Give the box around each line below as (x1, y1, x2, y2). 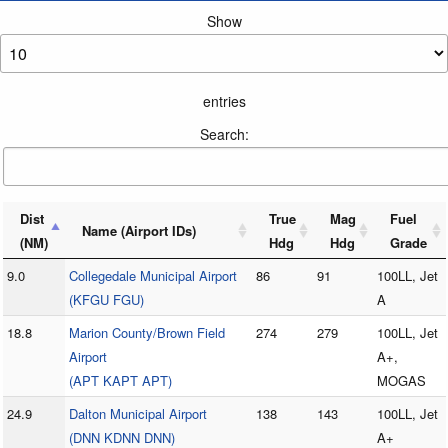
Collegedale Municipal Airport (68, 266, 237, 286)
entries (202, 91, 246, 112)
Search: (199, 124, 249, 145)
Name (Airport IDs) (81, 221, 196, 241)
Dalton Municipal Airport (68, 404, 207, 424)
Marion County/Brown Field (68, 323, 225, 343)
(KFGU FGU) (68, 290, 144, 310)
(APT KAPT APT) (68, 371, 172, 391)
